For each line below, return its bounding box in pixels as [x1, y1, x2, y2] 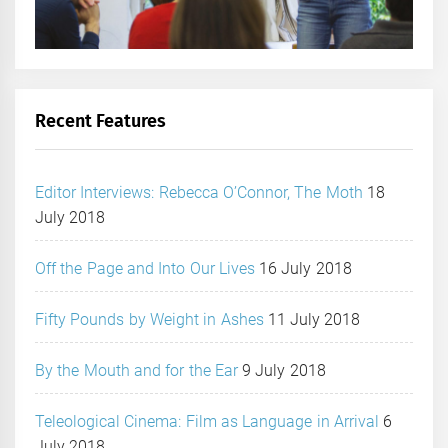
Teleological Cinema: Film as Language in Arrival [35, 411, 379, 431]
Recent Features [35, 109, 167, 132]
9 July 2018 [242, 360, 326, 380]
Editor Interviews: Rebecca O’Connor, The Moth [35, 182, 363, 202]
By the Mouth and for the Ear [35, 360, 238, 380]
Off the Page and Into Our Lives [35, 258, 255, 278]
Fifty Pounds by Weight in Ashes [35, 309, 264, 329]
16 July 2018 [259, 258, 352, 278]
